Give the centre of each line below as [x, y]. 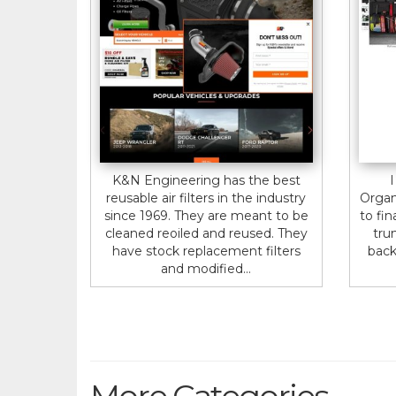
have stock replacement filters [206, 251]
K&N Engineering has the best [206, 180]
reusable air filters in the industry [206, 198]
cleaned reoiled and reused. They [206, 233]
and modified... [206, 268]
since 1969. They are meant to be [206, 215]
